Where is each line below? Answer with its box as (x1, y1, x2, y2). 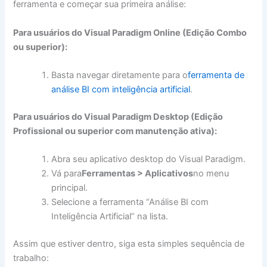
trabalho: (13, 253, 49, 264)
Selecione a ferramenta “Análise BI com (51, 197, 209, 208)
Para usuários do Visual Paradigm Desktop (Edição (13, 111, 223, 122)
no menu (193, 168, 229, 179)
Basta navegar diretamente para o (51, 69, 188, 80)
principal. (51, 182, 88, 194)
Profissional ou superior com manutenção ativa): (13, 125, 218, 136)
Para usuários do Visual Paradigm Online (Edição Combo (13, 27, 247, 38)
